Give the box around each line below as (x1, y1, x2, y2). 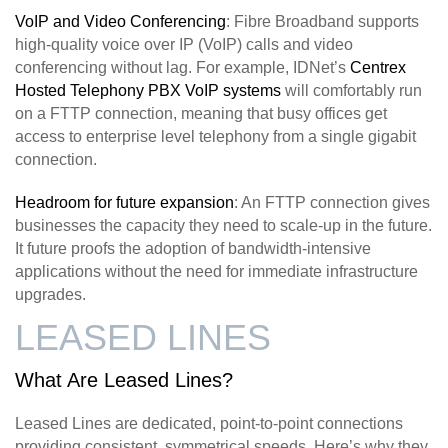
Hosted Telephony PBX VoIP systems (15, 81, 281, 99)
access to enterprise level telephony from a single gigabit (15, 127, 416, 145)
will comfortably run (281, 81, 422, 99)
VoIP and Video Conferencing (15, 12, 226, 30)
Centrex (350, 58, 406, 76)
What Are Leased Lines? (15, 368, 233, 391)
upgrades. (15, 285, 86, 303)
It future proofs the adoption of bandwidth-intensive (15, 239, 371, 257)
